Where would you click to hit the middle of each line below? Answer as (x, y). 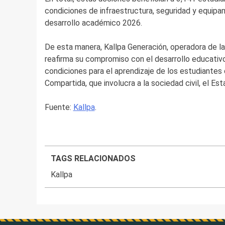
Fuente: (59, 107)
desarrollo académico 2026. (93, 23)
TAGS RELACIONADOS (93, 159)
